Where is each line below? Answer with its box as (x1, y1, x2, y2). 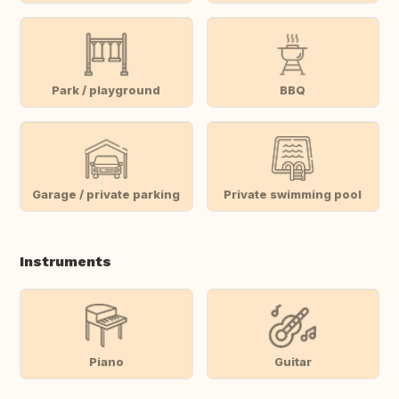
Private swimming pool (224, 186, 362, 201)
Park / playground (52, 82, 161, 97)
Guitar (273, 354, 312, 369)
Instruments (20, 253, 111, 271)
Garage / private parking (32, 186, 181, 201)
